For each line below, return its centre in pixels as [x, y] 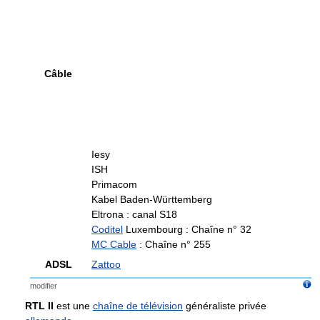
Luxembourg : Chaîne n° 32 [187, 229]
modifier [44, 286]
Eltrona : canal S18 [134, 214]
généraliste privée [225, 306]
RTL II [39, 306]
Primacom [114, 184]
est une [73, 306]
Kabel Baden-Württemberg [152, 199]
